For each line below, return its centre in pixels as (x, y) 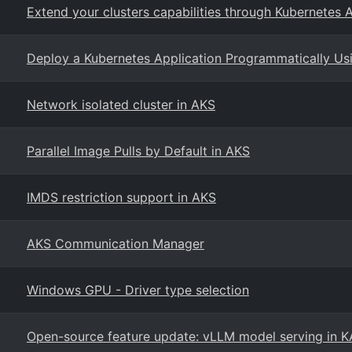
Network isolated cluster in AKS (121, 104)
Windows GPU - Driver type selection (138, 290)
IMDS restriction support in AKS (121, 197)
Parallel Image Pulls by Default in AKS (138, 151)
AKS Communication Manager (115, 244)
